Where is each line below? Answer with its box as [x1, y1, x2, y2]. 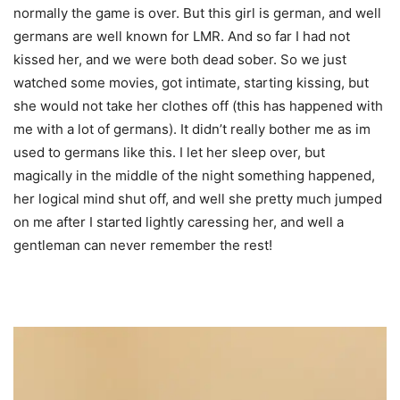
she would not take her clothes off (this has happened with [13, 96, 383, 114]
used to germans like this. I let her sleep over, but [13, 143, 325, 161]
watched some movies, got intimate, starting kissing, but [13, 73, 369, 91]
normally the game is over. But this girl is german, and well [13, 4, 381, 21]
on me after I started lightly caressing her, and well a [13, 212, 344, 230]
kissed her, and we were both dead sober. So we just [13, 50, 346, 68]
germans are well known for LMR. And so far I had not [13, 27, 350, 45]
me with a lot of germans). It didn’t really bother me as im [13, 120, 371, 137]
